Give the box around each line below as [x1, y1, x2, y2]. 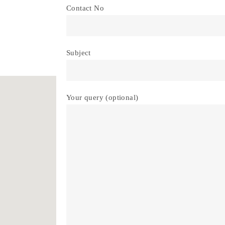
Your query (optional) [66, 93, 139, 101]
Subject [66, 49, 91, 57]
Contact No [66, 4, 104, 12]
